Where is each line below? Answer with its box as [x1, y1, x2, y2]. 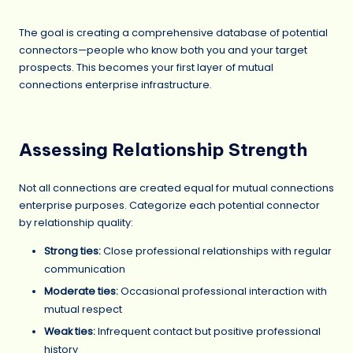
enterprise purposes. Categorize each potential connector [19, 199, 320, 212]
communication [44, 262, 125, 276]
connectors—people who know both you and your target [19, 43, 307, 57]
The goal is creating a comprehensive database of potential [19, 25, 328, 39]
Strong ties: [44, 243, 101, 258]
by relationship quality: [19, 216, 133, 229]
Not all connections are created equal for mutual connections [19, 181, 334, 195]
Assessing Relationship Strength [19, 138, 307, 161]
